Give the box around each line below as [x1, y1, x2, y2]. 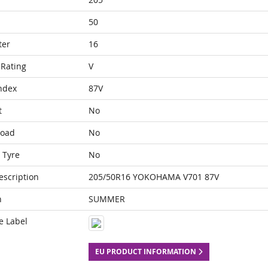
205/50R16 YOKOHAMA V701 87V [88, 171, 219, 182]
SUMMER [88, 193, 125, 205]
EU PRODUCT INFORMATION [95, 246, 198, 257]
